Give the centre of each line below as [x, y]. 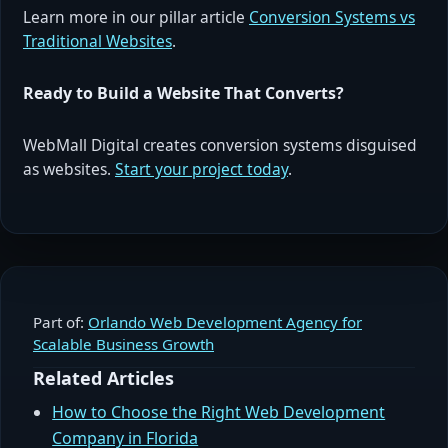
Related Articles [103, 378]
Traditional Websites [97, 41]
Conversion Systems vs [332, 17]
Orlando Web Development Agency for [225, 322]
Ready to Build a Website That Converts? [183, 93]
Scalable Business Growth [123, 344]
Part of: [60, 322]
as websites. [69, 169]
